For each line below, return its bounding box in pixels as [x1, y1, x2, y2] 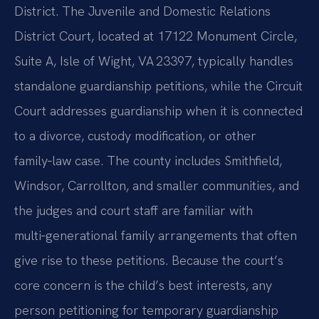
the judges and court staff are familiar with [14, 202, 253, 219]
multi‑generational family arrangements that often [14, 227, 297, 244]
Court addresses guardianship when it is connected [14, 103, 303, 120]
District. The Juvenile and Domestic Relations [14, 3, 271, 20]
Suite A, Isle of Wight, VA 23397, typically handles [14, 53, 293, 70]
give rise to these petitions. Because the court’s [14, 252, 283, 269]
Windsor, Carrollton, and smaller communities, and [14, 177, 299, 194]
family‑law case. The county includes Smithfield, [14, 152, 282, 169]
